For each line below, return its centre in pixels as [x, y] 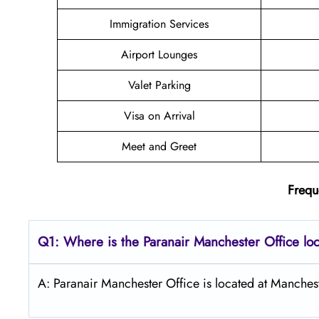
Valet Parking [159, 85]
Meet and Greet [159, 146]
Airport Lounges [159, 54]
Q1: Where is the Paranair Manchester [149, 241]
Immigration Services [159, 23]
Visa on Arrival [159, 115]
